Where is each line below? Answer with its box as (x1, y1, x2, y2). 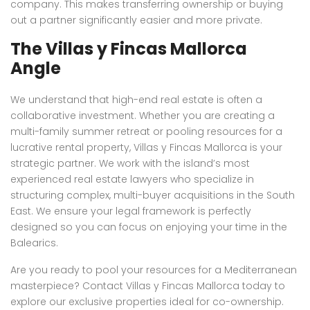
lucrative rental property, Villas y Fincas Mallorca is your (10, 140, 282, 154)
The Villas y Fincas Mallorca (10, 37, 247, 60)
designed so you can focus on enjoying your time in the (10, 219, 287, 234)
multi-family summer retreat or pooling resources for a (10, 124, 282, 138)
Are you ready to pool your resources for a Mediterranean (10, 262, 297, 277)
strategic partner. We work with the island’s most (10, 156, 250, 170)
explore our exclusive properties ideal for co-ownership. (10, 294, 284, 309)
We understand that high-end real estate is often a (10, 92, 262, 107)
